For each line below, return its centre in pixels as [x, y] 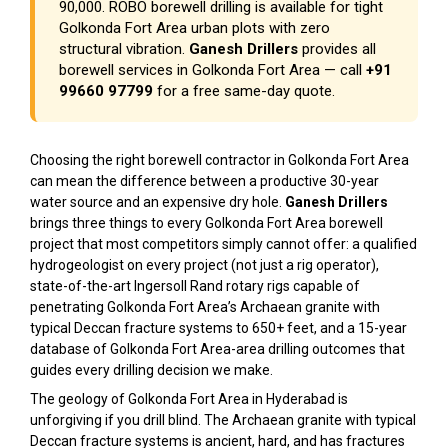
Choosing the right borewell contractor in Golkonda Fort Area [219, 160]
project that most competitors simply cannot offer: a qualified [223, 244]
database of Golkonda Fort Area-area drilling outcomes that [217, 349]
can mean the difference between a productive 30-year [204, 181]
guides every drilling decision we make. [151, 370]
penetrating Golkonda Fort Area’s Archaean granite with [205, 307]
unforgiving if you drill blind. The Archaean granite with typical [223, 420]
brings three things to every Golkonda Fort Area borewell [206, 223]
